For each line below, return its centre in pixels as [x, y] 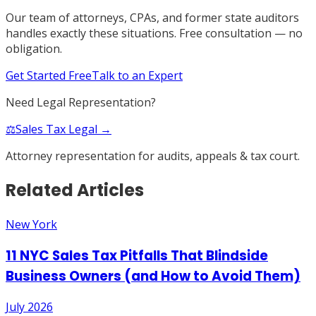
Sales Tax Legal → [63, 129]
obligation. [34, 49]
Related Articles [75, 190]
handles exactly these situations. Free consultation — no [154, 34]
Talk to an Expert [137, 76]
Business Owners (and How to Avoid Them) [153, 276]
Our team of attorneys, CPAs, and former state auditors [152, 18]
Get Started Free [49, 76]
